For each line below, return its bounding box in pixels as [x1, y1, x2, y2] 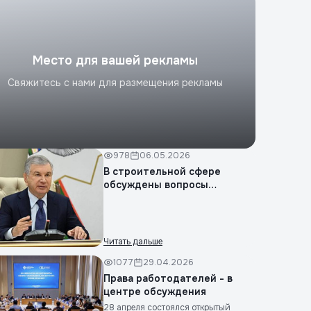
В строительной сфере [103, 165, 221, 178]
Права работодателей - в [103, 272, 233, 285]
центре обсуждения [103, 285, 206, 298]
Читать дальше [103, 236, 162, 247]
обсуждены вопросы [103, 178, 208, 191]
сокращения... [103, 192, 174, 204]
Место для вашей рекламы [33, 52, 198, 68]
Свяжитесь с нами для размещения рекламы [8, 76, 223, 89]
